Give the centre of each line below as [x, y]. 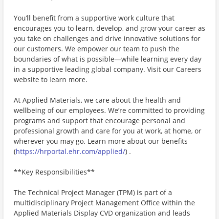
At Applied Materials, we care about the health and [97, 100]
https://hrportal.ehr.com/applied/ [70, 151]
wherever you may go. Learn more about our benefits [101, 141]
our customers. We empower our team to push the [97, 49]
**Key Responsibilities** [54, 172]
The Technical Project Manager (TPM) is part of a [93, 192]
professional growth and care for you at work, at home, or [108, 131]
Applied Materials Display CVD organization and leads [102, 213]
